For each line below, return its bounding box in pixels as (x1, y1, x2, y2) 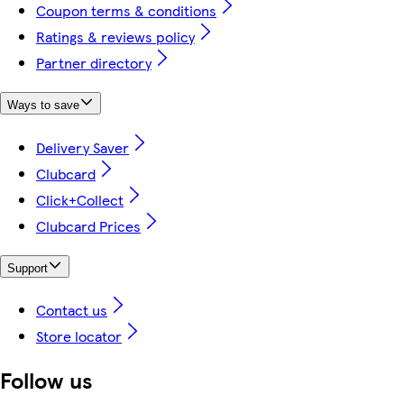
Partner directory (36, 52, 151, 74)
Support (7, 261, 48, 275)
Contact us (36, 299, 107, 321)
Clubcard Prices (36, 215, 141, 236)
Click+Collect (36, 188, 124, 210)
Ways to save (7, 98, 79, 113)
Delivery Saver (36, 136, 129, 158)
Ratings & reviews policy (36, 26, 195, 48)
